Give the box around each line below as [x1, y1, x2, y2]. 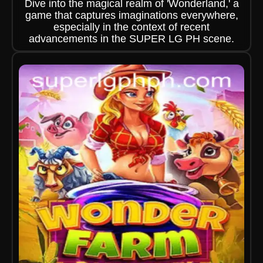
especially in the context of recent [53, 21, 210, 33]
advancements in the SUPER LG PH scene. [29, 33, 234, 45]
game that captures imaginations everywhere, [25, 9, 238, 21]
